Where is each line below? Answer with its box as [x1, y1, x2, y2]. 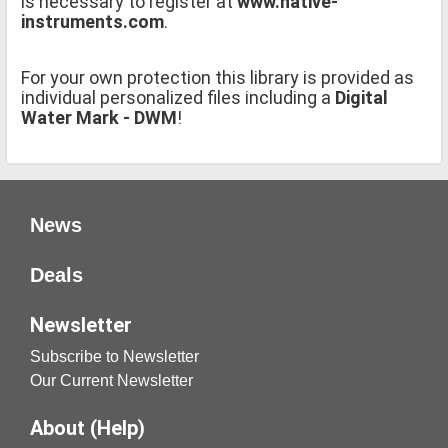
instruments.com [21, 10, 164, 32]
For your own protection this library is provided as [21, 66, 414, 88]
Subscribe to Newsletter [30, 347, 199, 365]
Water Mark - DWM [21, 106, 177, 128]
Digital [331, 86, 388, 108]
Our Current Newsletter [30, 371, 193, 389]
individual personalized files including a [21, 86, 331, 108]
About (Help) [30, 415, 145, 440]
